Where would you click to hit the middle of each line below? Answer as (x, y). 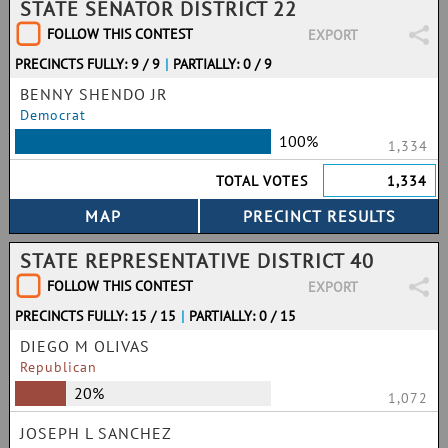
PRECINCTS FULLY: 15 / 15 (95, 316)
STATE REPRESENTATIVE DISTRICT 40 (197, 261)
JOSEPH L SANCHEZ (96, 433)
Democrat (53, 115)
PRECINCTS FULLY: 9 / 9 (87, 64)
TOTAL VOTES (262, 181)
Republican (58, 367)
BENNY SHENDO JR (94, 94)
